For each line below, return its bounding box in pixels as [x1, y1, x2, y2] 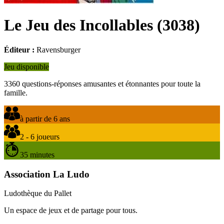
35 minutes [20, 150, 54, 159]
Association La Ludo [4, 168, 89, 179]
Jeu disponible [4, 62, 49, 71]
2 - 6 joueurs [20, 132, 59, 141]
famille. [4, 88, 27, 97]
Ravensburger [36, 45, 80, 54]
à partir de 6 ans [20, 114, 70, 123]
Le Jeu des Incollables [4, 16, 153, 34]
